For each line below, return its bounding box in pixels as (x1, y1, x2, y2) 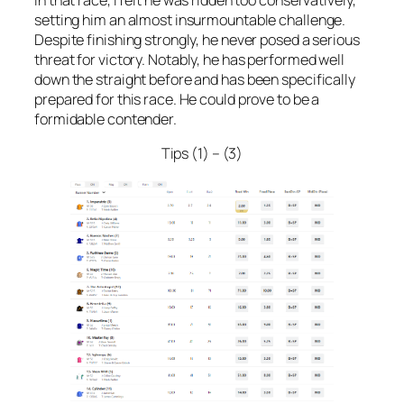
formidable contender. (34, 108, 177, 129)
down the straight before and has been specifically (34, 69, 355, 89)
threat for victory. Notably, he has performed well (34, 49, 344, 69)
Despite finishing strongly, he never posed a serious (34, 29, 360, 50)
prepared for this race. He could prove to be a (34, 88, 320, 109)
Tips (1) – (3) (161, 143, 243, 164)
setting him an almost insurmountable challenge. (34, 9, 346, 30)
